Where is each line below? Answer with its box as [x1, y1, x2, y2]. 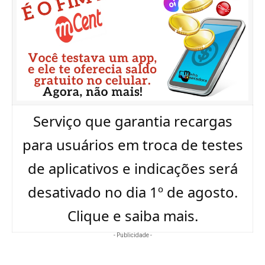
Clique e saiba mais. [67, 206, 198, 225]
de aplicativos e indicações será [27, 159, 238, 178]
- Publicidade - [113, 232, 152, 238]
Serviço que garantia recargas [33, 111, 232, 131]
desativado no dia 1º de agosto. [27, 182, 238, 202]
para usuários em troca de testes [22, 135, 243, 154]
